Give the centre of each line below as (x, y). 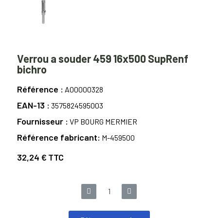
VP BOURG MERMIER (103, 122)
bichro (32, 69)
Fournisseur (41, 121)
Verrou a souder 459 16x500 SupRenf (103, 59)
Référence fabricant (57, 137)
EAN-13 (32, 105)
